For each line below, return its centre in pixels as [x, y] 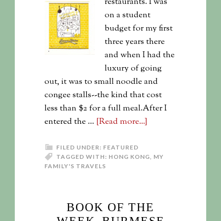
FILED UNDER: [80, 147]
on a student [128, 15]
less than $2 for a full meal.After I [106, 109]
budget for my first [139, 29]
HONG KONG [129, 157]
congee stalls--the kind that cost [103, 95]
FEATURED [121, 147]
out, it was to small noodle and [101, 82]
